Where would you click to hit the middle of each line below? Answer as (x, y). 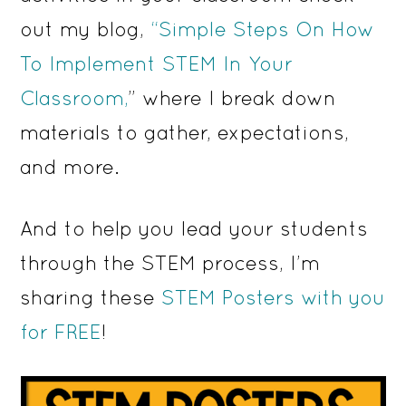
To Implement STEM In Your (157, 64)
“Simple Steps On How (263, 29)
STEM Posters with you (274, 298)
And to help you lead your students (194, 229)
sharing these (91, 298)
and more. (70, 167)
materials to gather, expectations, (185, 133)
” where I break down (232, 98)
